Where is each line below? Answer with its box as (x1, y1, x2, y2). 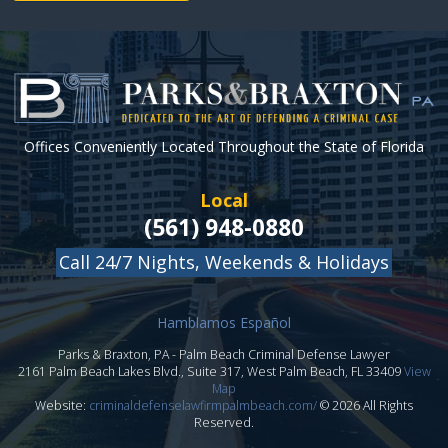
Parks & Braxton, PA (58, 346, 169, 364)
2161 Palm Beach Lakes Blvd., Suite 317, (17, 363, 247, 381)
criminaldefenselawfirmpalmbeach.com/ (89, 397, 317, 415)
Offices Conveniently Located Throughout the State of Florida (24, 137, 424, 157)
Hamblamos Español (157, 313, 291, 333)
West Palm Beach (246, 363, 345, 381)
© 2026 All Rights (317, 397, 413, 415)
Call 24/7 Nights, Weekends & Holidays (59, 250, 389, 275)
